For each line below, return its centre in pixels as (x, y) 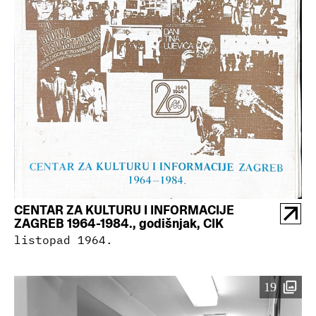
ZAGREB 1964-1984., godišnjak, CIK (119, 223)
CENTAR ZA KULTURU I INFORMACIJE (124, 210)
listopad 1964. (63, 240)
